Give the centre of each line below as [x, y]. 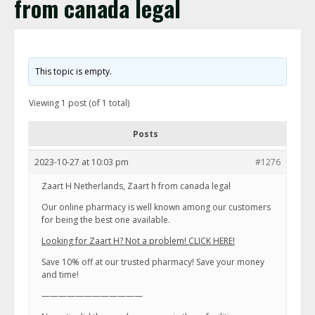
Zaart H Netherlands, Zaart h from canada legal [136, 186]
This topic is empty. [74, 71]
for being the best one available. [106, 220]
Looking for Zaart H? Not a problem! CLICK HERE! [138, 241]
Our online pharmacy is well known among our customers [156, 207]
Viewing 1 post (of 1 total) [79, 103]
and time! [60, 275]
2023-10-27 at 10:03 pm [82, 162]
